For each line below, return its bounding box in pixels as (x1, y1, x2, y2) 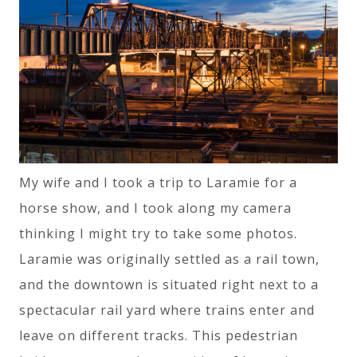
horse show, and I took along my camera (19, 198, 292, 217)
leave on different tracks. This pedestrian (19, 326, 298, 344)
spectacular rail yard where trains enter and (19, 300, 315, 319)
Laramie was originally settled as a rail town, (19, 249, 320, 268)
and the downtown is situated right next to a (19, 275, 319, 293)
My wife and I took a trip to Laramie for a (19, 173, 297, 191)
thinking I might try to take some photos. (19, 224, 297, 242)
